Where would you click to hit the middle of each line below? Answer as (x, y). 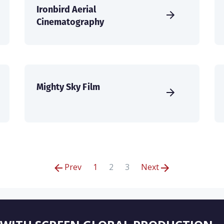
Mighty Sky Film (68, 87)
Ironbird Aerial (66, 9)
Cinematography (70, 22)
